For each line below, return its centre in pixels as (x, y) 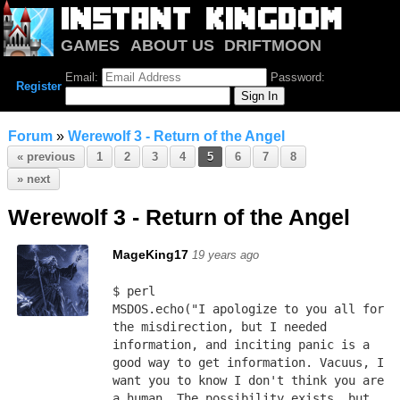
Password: (296, 77)
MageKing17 (150, 254)
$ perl (133, 291)
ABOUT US (172, 45)
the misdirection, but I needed (219, 327)
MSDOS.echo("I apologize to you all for (248, 309)
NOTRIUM (98, 64)
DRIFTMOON (273, 45)
